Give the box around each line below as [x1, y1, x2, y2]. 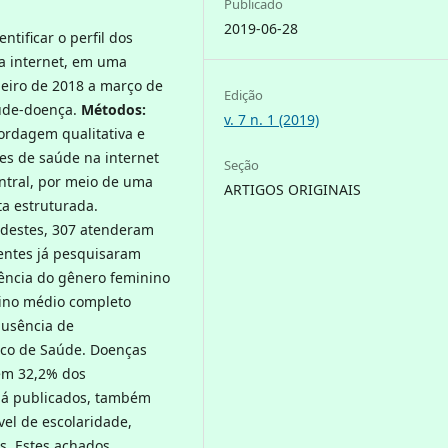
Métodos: [81, 99, 146, 119]
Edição [224, 86, 264, 105]
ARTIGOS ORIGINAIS [224, 180, 362, 200]
